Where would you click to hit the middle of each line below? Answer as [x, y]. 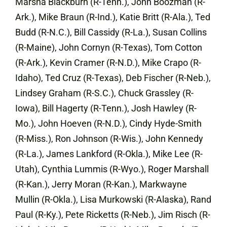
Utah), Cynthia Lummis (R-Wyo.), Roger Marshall [112, 169]
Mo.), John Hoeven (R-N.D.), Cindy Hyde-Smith [108, 123]
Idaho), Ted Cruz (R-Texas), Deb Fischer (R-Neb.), [113, 78]
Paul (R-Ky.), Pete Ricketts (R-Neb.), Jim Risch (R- [113, 215]
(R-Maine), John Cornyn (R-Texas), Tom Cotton [109, 47]
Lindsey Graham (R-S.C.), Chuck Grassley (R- [104, 93]
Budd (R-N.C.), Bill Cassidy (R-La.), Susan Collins [111, 32]
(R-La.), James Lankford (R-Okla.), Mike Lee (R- [109, 154]
